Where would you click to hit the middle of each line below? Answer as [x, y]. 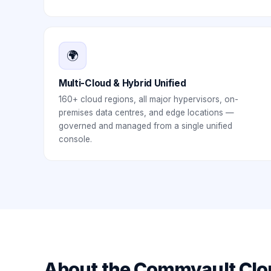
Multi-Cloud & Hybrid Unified [122, 83]
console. [75, 139]
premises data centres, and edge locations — [146, 113]
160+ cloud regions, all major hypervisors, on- [149, 99]
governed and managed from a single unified [145, 126]
